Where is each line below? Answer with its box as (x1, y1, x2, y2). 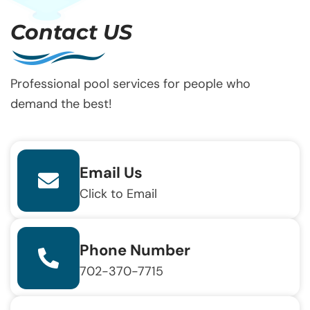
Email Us (80, 162, 143, 183)
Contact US (10, 19, 132, 46)
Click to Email (80, 185, 157, 202)
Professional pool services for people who (10, 75, 250, 92)
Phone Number (80, 239, 190, 260)
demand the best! (10, 95, 112, 112)
